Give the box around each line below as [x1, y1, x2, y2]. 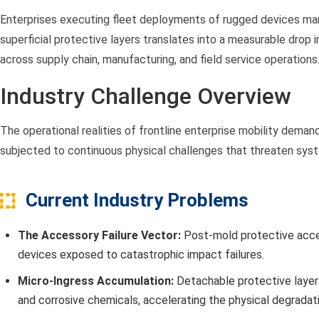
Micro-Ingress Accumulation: [18, 274, 174, 288]
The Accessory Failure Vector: [18, 229, 181, 243]
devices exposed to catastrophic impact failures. [18, 248, 264, 262]
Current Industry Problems [26, 189, 249, 211]
